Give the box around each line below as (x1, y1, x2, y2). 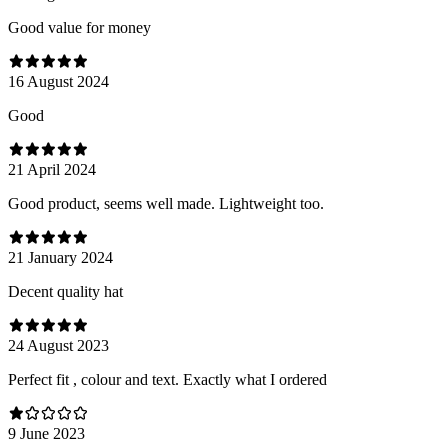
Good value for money (8, 18, 151, 36)
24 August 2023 (8, 336, 109, 354)
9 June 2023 (8, 424, 85, 442)
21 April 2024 (8, 160, 96, 178)
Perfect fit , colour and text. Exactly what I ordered (8, 370, 327, 388)
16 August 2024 (8, 72, 109, 90)
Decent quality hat (8, 282, 123, 300)
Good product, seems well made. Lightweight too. (8, 194, 324, 212)
